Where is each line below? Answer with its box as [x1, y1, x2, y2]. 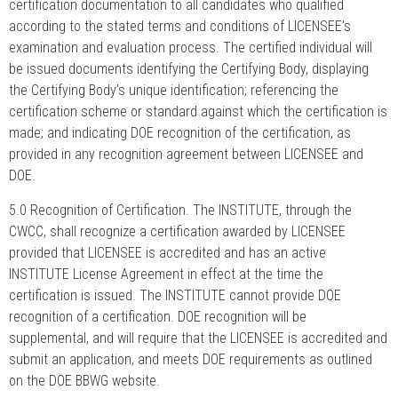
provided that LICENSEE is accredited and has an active [9, 243, 326, 261]
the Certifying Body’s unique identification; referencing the [9, 82, 338, 99]
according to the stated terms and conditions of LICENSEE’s [9, 18, 351, 36]
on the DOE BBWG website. [9, 371, 160, 389]
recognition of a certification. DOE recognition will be [9, 307, 306, 325]
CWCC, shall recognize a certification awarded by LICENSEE [9, 222, 346, 240]
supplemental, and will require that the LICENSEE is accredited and [9, 329, 387, 346]
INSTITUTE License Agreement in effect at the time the [9, 265, 323, 283]
